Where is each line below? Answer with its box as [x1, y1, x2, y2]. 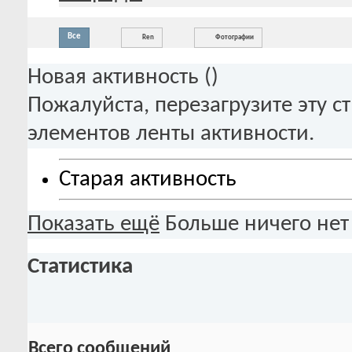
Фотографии [215, 34, 254, 42]
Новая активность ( [27, 66, 211, 90]
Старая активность [59, 167, 236, 191]
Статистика [27, 255, 133, 278]
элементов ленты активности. [27, 123, 314, 146]
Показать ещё [27, 213, 159, 236]
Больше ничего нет [165, 213, 349, 236]
